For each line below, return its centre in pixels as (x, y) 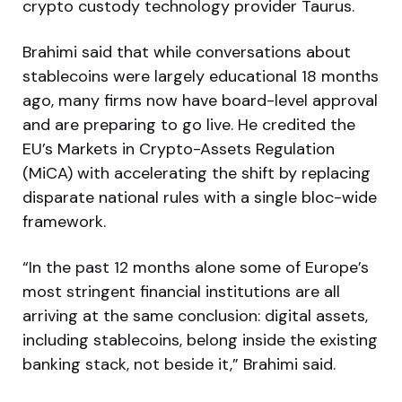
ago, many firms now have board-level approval (200, 100)
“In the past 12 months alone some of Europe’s (196, 267)
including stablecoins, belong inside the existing (200, 340)
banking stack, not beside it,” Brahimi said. (179, 364)
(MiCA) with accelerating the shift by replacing (197, 173)
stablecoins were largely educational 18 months (201, 76)
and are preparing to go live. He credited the (189, 124)
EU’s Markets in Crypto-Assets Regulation (179, 149)
